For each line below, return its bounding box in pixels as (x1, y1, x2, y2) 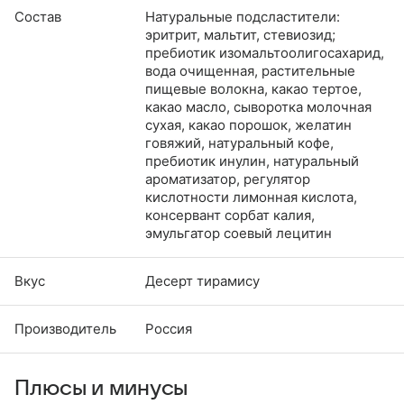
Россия (145, 319, 192, 337)
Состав (14, 7, 61, 25)
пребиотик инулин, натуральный (145, 151, 359, 170)
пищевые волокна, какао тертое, (145, 79, 362, 97)
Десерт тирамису (145, 271, 260, 289)
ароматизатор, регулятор (145, 170, 310, 188)
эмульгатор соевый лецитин (145, 224, 332, 242)
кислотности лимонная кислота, (145, 188, 357, 206)
